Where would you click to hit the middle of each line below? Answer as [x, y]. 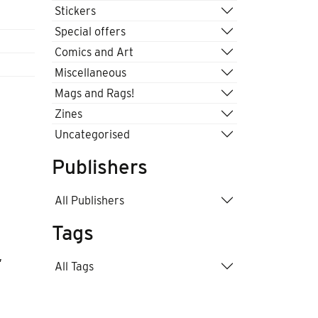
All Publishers [89, 200]
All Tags [74, 266]
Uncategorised [92, 134]
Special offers [90, 31]
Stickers [75, 11]
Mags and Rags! [94, 93]
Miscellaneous [91, 72]
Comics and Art [94, 52]
